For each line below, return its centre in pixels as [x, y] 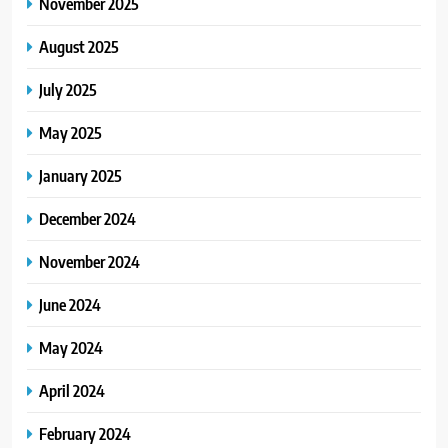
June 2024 [70, 304]
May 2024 [71, 347]
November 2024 [89, 261]
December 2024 [87, 218]
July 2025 [68, 89]
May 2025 [70, 132]
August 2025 [79, 46]
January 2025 [80, 175]
